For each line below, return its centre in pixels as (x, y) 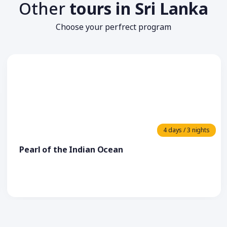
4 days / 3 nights (186, 130)
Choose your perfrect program (113, 27)
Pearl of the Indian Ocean (71, 149)
